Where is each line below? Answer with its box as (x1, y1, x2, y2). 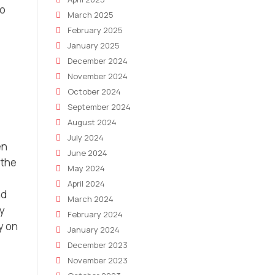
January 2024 (68, 224, 120, 235)
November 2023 (68, 255, 128, 266)
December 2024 (68, 55, 128, 66)
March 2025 (68, 9, 114, 20)
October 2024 (68, 86, 121, 97)
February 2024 (68, 209, 123, 220)
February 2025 (68, 25, 123, 36)
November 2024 (68, 71, 128, 82)
